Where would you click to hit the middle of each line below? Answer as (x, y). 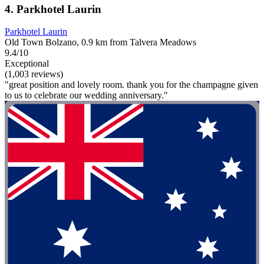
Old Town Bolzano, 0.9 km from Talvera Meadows (100, 42)
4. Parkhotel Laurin (53, 9)
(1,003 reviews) (34, 74)
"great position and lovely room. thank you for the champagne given (131, 85)
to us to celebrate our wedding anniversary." (86, 95)
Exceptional (27, 64)
